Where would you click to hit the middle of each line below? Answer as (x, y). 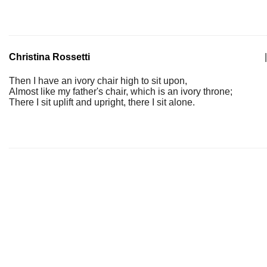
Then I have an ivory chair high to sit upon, (98, 81)
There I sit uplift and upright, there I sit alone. (102, 102)
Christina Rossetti (49, 57)
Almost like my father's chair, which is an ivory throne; (121, 91)
